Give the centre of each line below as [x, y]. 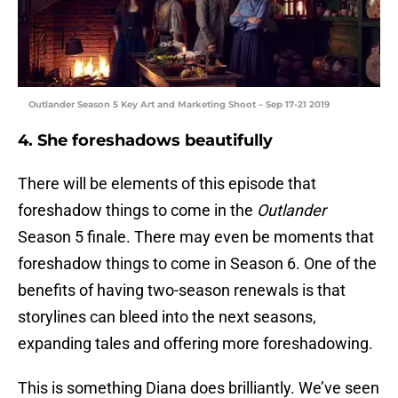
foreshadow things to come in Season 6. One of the [197, 264]
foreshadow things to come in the [137, 211]
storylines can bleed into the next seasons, [167, 317]
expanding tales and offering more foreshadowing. [195, 344]
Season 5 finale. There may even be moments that [196, 237]
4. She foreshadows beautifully [145, 141]
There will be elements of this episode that [167, 184]
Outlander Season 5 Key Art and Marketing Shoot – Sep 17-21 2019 [179, 105]
